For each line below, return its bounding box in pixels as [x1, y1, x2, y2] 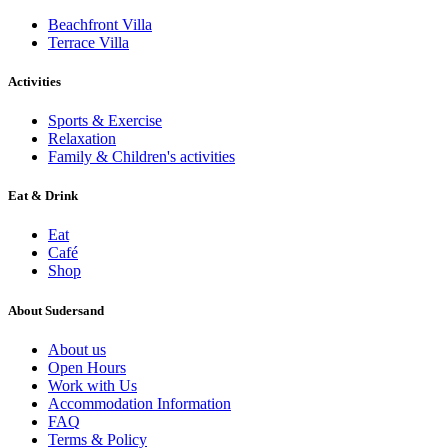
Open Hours [48, 358, 126, 376]
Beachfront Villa [48, 15, 152, 33]
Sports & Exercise [48, 112, 162, 130]
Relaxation [48, 130, 116, 148]
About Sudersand [8, 302, 104, 318]
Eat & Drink [8, 188, 78, 204]
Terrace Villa [48, 33, 129, 51]
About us [48, 340, 106, 358]
